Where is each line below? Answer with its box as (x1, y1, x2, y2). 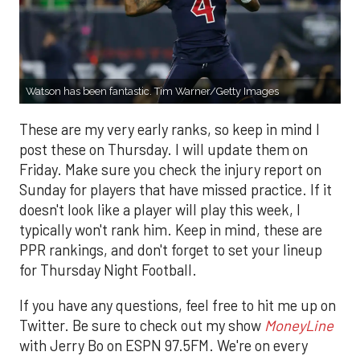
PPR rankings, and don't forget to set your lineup (19, 241, 322, 260)
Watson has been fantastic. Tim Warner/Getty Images (26, 85, 279, 98)
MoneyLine (264, 316, 333, 334)
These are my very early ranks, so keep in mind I (19, 121, 320, 139)
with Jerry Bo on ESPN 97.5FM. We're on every (19, 336, 308, 354)
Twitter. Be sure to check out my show (19, 316, 264, 334)
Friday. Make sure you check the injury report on (19, 161, 321, 179)
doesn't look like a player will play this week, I (19, 201, 301, 219)
